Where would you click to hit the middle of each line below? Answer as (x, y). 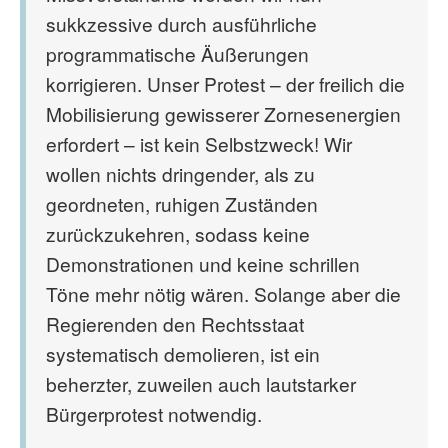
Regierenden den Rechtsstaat (175, 323)
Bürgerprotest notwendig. (154, 413)
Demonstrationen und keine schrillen (203, 263)
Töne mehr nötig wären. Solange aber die (223, 293)
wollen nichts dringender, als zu (180, 173)
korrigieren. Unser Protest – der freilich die (225, 83)
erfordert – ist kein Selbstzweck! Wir (199, 143)
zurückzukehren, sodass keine (178, 233)
